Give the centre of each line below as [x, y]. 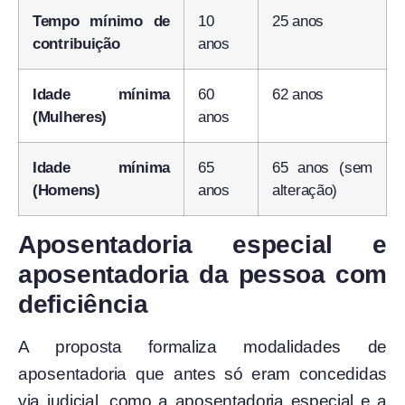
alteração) [305, 191]
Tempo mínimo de [101, 22]
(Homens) [66, 191]
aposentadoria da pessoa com [202, 275]
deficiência [87, 305]
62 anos [298, 95]
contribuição [76, 44]
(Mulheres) [70, 118]
